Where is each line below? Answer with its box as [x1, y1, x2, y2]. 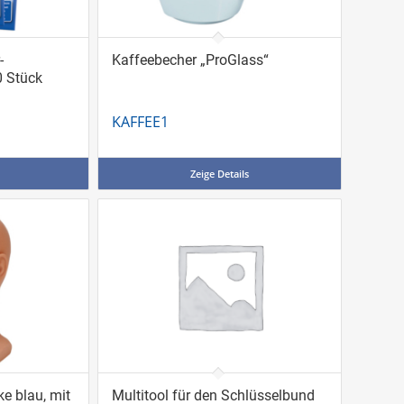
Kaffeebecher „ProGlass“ [111, 51, 269, 69]
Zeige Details [189, 167, 249, 181]
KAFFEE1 [111, 112, 169, 133]
